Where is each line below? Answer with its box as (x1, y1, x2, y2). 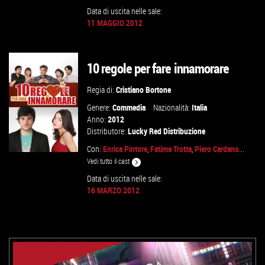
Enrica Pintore (103, 143, 148, 154)
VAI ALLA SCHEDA (21, 204, 66, 213)
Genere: (87, 102, 113, 113)
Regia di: (87, 84, 117, 95)
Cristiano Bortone (116, 84, 172, 95)
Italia (192, 102, 208, 113)
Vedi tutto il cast (87, 157, 132, 166)
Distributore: (87, 125, 128, 137)
